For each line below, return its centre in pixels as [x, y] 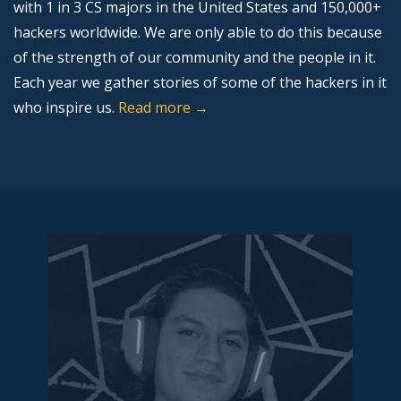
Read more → [163, 107]
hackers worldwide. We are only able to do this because [198, 32]
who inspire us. [66, 107]
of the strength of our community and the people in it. [195, 57]
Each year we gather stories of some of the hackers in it [200, 82]
